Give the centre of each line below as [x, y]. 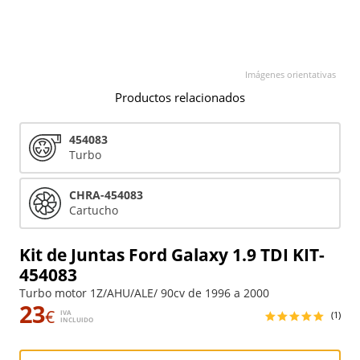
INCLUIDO [77, 319]
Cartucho [94, 210]
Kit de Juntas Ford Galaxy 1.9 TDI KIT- [172, 255]
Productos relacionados [180, 98]
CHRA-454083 [106, 195]
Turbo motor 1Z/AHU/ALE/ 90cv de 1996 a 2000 [144, 293]
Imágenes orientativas [290, 74]
